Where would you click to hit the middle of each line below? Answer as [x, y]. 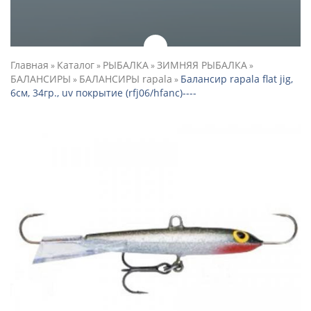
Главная [30, 65]
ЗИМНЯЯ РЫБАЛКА [202, 65]
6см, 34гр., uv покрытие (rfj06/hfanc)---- [103, 93]
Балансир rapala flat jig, [237, 79]
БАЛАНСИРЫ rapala [126, 79]
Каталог [76, 65]
